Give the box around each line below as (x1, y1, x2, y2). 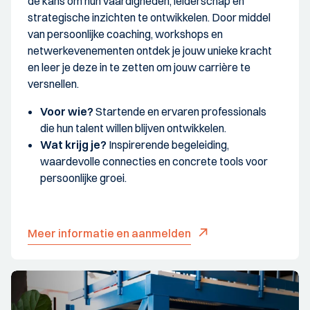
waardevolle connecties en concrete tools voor (40, 154, 268, 168)
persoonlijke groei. (40, 170, 127, 185)
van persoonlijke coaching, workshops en (28, 26, 223, 41)
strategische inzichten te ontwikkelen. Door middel (28, 10, 271, 24)
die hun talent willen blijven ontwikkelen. (40, 120, 226, 135)
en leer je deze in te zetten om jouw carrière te (28, 60, 250, 74)
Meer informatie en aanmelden (28, 226, 191, 240)
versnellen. (28, 76, 79, 91)
